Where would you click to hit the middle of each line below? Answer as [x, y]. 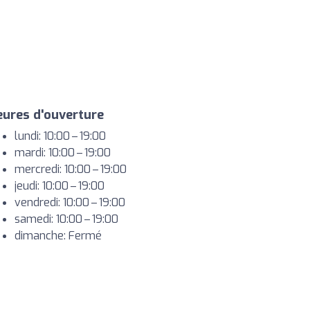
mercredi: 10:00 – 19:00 [71, 169]
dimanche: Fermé [58, 236]
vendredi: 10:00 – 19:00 [70, 202]
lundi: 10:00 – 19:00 [60, 136]
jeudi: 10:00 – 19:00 [60, 186]
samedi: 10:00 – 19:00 [66, 219]
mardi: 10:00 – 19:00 [63, 153]
